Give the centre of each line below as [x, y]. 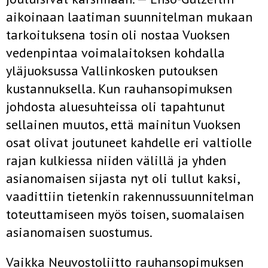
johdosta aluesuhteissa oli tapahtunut [115, 106]
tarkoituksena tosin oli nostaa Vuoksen [118, 35]
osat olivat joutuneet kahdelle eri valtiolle [129, 142]
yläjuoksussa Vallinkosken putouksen [112, 71]
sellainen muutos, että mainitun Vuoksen [123, 124]
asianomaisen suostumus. [79, 232]
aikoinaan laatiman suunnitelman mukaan [129, 17]
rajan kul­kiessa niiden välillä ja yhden [116, 160]
